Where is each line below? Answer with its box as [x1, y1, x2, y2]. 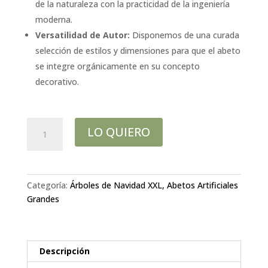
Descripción [39, 245, 90, 257]
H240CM [26, 159, 60, 171]
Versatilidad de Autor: [35, 29, 130, 41]
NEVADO [26, 132, 62, 144]
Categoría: [26, 179, 70, 191]
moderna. [35, 13, 72, 25]
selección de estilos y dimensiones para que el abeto [35, 44, 240, 56]
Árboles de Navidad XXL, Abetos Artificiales [69, 179, 238, 191]
